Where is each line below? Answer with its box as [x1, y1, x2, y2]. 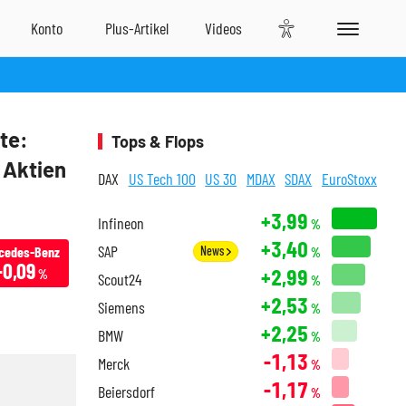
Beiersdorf [98, 382, 155, 401]
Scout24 [98, 269, 141, 289]
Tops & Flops [111, 131, 204, 151]
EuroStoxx [321, 169, 377, 188]
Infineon [98, 213, 144, 233]
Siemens [98, 297, 145, 317]
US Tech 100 [128, 169, 196, 188]
